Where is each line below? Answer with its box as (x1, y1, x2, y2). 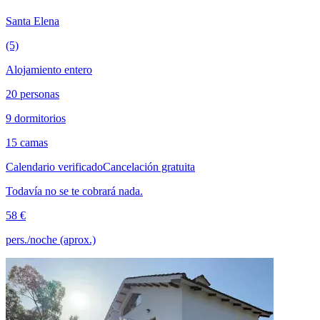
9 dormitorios (6, 111, 66, 124)
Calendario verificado (6, 160, 103, 173)
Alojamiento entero (6, 63, 92, 76)
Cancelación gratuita (103, 160, 195, 173)
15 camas (6, 136, 48, 149)
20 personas (6, 87, 59, 100)
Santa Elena (6, 14, 59, 27)
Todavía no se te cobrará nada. (6, 184, 143, 197)
